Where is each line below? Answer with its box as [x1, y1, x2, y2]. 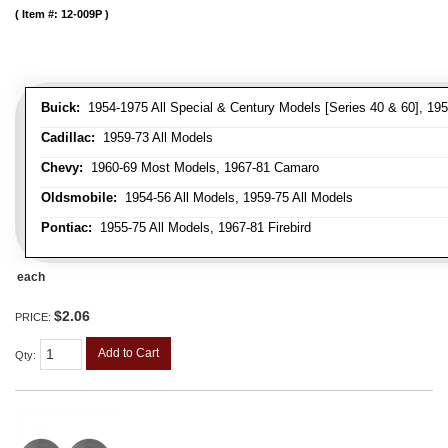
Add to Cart [98, 345, 159, 360]
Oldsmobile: [41, 189, 117, 205]
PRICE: [15, 310, 54, 323]
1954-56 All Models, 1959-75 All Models [117, 189, 353, 205]
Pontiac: [41, 219, 92, 235]
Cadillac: [41, 129, 95, 145]
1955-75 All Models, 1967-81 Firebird [92, 219, 311, 235]
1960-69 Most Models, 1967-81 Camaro [83, 159, 319, 175]
